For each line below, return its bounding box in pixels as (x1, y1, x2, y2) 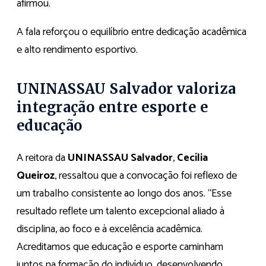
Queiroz (17, 166, 55, 185)
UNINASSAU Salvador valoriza (17, 80, 236, 98)
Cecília (177, 148, 208, 167)
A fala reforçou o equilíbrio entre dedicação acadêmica (17, 23, 246, 42)
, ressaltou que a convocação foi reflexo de (55, 166, 237, 185)
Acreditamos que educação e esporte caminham (17, 237, 223, 256)
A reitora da (17, 148, 68, 167)
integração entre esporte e (17, 99, 208, 116)
